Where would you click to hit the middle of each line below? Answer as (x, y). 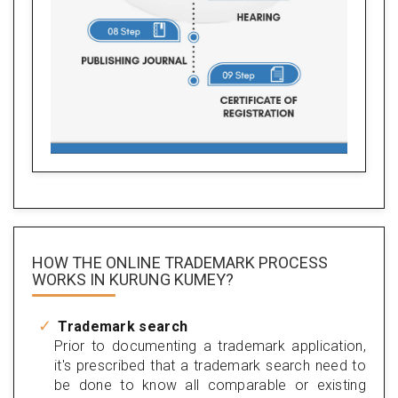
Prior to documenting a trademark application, (210, 346)
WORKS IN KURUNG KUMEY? (133, 279)
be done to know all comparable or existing (210, 385)
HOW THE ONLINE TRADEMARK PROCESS (180, 262)
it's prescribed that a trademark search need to (210, 365)
